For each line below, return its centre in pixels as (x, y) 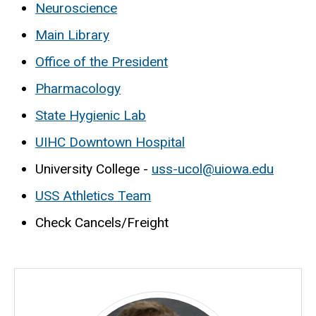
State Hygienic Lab (91, 115)
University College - (93, 169)
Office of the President (102, 61)
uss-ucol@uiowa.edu (213, 169)
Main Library (72, 35)
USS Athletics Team (93, 195)
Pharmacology (78, 88)
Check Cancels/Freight (102, 222)
